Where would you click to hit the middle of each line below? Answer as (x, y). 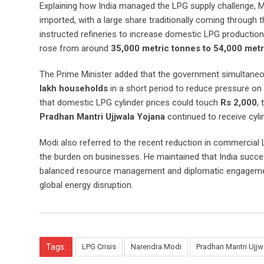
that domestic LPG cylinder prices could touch (130, 103)
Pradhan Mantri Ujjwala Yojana (102, 117)
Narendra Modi (156, 247)
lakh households (74, 89)
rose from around (75, 49)
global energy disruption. (86, 185)
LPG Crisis (99, 247)
